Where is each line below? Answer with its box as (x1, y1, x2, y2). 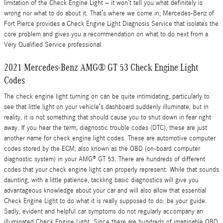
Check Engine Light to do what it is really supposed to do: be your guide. (4, 197, 207, 205)
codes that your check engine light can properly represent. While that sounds (4, 166, 219, 174)
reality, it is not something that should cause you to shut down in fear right (4, 113, 211, 121)
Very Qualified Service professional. (4, 40, 103, 49)
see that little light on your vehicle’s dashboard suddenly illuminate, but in (4, 103, 209, 111)
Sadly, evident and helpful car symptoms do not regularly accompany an (4, 208, 203, 216)
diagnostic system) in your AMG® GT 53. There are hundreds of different (4, 155, 205, 163)
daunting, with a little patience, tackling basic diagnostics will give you (4, 176, 199, 184)
